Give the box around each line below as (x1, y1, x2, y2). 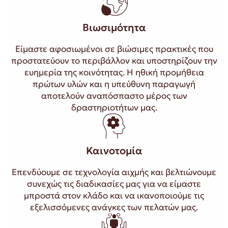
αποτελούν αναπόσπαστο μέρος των (41, 90, 187, 101)
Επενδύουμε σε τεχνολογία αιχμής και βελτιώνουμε (12, 166, 216, 178)
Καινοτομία (85, 144, 142, 157)
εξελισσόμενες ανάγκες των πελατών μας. (30, 201, 198, 213)
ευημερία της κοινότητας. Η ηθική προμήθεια (24, 66, 204, 78)
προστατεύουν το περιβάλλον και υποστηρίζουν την (11, 54, 217, 66)
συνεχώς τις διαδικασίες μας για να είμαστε (27, 178, 201, 189)
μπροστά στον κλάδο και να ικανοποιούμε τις (24, 189, 204, 201)
